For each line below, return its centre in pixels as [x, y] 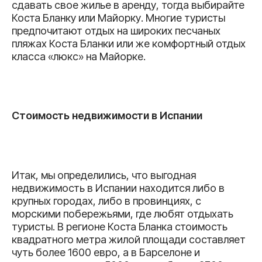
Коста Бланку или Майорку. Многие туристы [118, 18]
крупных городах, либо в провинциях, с [106, 201]
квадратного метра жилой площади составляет [129, 239]
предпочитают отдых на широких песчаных [116, 30]
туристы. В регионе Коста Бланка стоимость [120, 226]
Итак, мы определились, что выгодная [104, 175]
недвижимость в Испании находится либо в [118, 188]
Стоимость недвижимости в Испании [107, 116]
